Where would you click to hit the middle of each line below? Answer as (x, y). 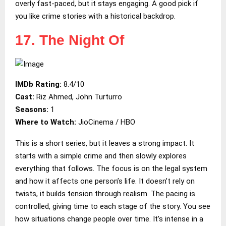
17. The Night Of (70, 40)
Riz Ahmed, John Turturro (78, 97)
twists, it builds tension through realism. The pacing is (105, 193)
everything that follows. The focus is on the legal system (111, 168)
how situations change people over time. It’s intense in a (109, 219)
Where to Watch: (46, 122)
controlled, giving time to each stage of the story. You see (113, 206)
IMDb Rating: (38, 84)
